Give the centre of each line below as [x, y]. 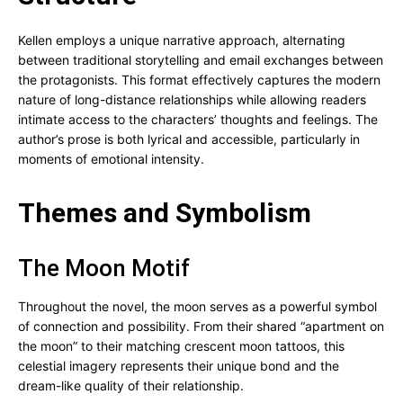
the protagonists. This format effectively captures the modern [199, 80]
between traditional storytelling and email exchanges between [201, 60]
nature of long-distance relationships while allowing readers [192, 99]
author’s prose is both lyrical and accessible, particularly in [189, 139]
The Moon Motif [104, 268]
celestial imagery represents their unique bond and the [179, 366]
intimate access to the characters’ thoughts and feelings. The [198, 119]
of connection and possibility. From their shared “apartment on [201, 326]
